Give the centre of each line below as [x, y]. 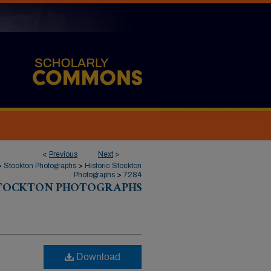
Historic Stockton [113, 166]
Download [97, 257]
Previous [63, 154]
